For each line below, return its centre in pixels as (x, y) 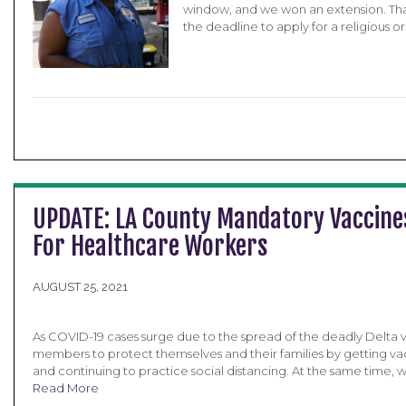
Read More (66, 388)
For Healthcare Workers (150, 246)
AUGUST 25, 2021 (80, 287)
